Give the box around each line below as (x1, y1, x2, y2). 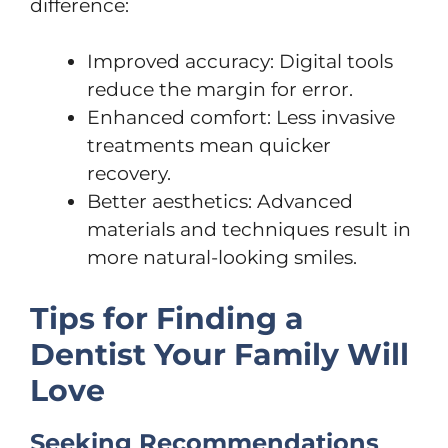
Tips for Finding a (30, 299, 304, 337)
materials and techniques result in (87, 218, 411, 241)
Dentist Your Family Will (30, 335, 409, 373)
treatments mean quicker (87, 134, 331, 157)
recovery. (87, 162, 171, 185)
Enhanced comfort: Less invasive (87, 106, 395, 129)
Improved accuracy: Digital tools (87, 50, 393, 73)
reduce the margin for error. (87, 78, 353, 101)
